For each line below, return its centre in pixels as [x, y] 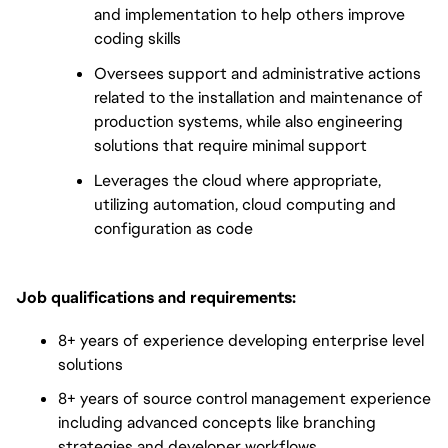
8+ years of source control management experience [244, 399]
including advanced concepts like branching [217, 423]
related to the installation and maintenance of [258, 97]
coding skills [137, 39]
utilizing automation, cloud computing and [245, 204]
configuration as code [173, 228]
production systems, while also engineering [248, 121]
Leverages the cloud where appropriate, [237, 180]
